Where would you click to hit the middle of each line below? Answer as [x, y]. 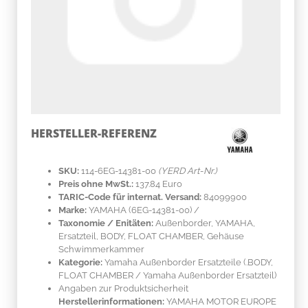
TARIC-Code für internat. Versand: [130, 197]
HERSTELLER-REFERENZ [94, 133]
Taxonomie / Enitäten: [106, 223]
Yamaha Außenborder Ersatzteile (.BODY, [188, 262]
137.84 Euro [159, 184]
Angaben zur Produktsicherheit [123, 288]
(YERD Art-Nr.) [188, 170]
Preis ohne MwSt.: [96, 184]
